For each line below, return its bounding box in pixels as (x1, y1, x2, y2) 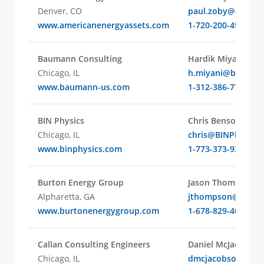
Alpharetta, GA (38, 191, 95, 202)
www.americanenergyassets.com (38, 19, 169, 31)
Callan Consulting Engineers (38, 239, 150, 250)
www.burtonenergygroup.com (38, 205, 159, 216)
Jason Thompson (188, 177, 255, 188)
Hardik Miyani (188, 53, 245, 64)
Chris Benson (188, 115, 241, 126)
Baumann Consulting (38, 53, 122, 64)
